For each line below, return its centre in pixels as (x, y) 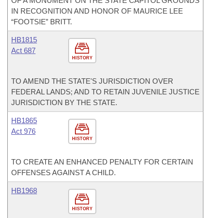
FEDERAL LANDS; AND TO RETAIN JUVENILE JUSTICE (105, 92)
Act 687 (23, 50)
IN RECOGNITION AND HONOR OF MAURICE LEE (97, 11)
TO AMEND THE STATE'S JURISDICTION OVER (92, 81)
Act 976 (23, 131)
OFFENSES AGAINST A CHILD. (64, 173)
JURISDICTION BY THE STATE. (64, 102)
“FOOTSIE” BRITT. (42, 22)
